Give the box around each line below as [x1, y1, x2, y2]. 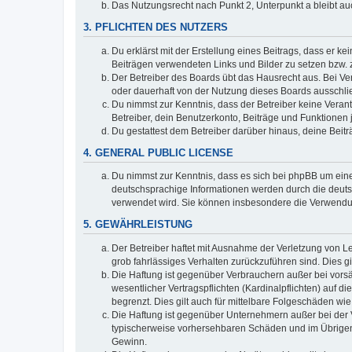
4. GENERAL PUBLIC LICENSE [83, 147, 233, 159]
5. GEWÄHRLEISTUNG [83, 218, 192, 230]
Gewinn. [112, 335, 147, 347]
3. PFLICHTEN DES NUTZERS [83, 22, 228, 34]
